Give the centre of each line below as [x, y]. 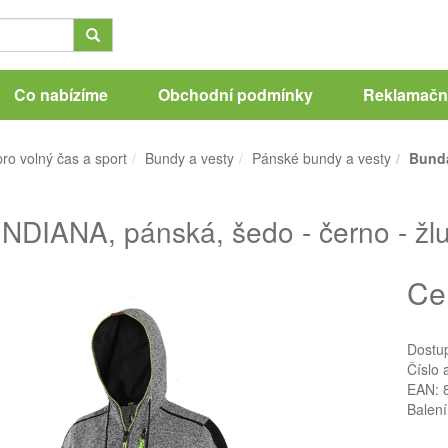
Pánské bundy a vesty [321, 158]
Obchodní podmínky [235, 94]
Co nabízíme [60, 94]
